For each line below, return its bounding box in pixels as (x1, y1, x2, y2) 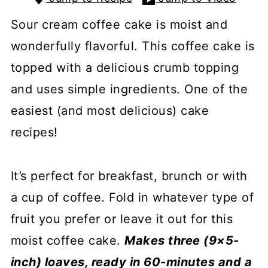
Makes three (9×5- (124, 233, 239, 248)
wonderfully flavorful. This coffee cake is (10, 39, 255, 53)
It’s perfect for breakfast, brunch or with (10, 169, 248, 183)
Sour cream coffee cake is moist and (10, 17, 228, 32)
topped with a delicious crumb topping (10, 60, 239, 75)
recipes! (10, 125, 58, 139)
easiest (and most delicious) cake (10, 103, 209, 118)
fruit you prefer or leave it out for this (10, 212, 233, 226)
